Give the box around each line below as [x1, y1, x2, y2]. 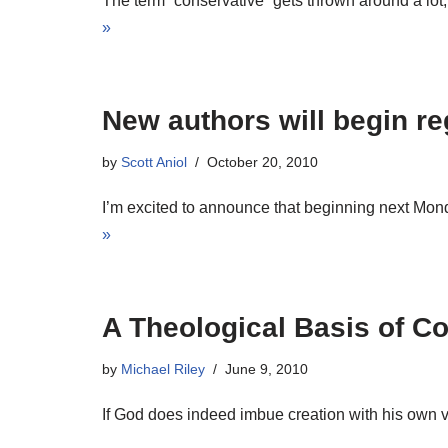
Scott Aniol [121, 154, 187, 170]
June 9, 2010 [225, 361, 308, 377]
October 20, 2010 [207, 154, 318, 170]
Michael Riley [121, 361, 205, 377]
